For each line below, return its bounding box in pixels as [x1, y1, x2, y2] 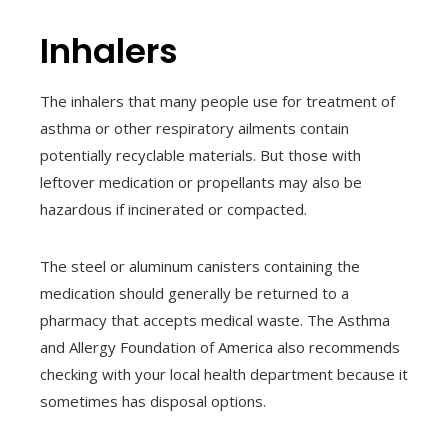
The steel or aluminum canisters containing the [40, 256, 360, 277]
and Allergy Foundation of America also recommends [40, 337, 400, 358]
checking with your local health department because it [40, 364, 408, 385]
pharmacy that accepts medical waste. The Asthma [40, 310, 390, 331]
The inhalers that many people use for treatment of [40, 91, 395, 112]
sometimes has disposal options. [40, 391, 266, 412]
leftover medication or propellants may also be [40, 172, 362, 193]
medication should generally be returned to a [40, 283, 349, 304]
